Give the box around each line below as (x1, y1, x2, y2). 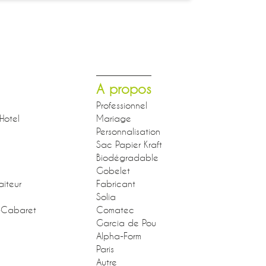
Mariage (96, 112, 131, 123)
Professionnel (96, 99, 147, 110)
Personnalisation (96, 125, 160, 137)
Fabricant (96, 178, 135, 189)
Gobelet (96, 164, 130, 176)
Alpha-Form (96, 230, 141, 241)
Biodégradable (96, 151, 159, 163)
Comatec (96, 204, 134, 215)
